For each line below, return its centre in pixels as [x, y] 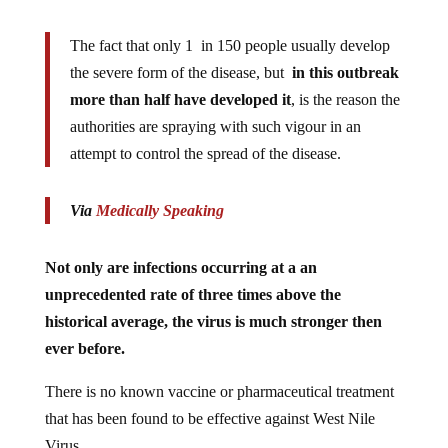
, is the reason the [345, 83]
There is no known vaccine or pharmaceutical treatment [219, 375]
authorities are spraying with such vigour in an [215, 110]
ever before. [84, 332]
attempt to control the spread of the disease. [205, 137]
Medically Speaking [159, 194]
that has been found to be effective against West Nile [209, 402]
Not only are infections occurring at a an [180, 251]
